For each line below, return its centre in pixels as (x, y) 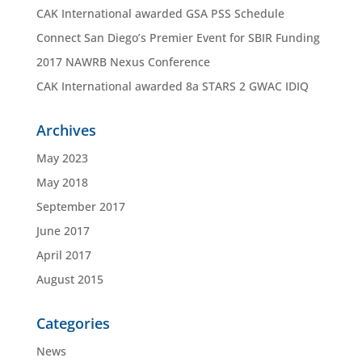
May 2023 (62, 158)
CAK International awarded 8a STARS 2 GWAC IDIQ (172, 86)
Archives (66, 130)
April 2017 (63, 255)
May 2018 (62, 182)
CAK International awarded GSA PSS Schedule (160, 13)
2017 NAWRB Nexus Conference (123, 62)
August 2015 (69, 279)
